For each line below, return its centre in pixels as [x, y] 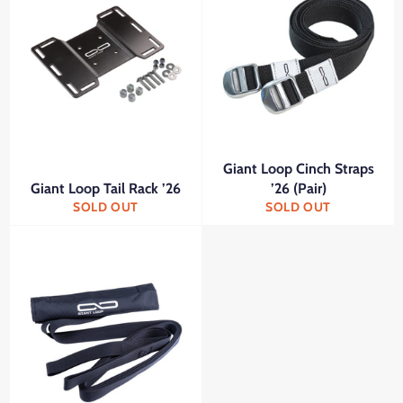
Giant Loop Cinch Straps [298, 169]
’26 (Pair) [298, 189]
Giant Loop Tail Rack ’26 [106, 189]
